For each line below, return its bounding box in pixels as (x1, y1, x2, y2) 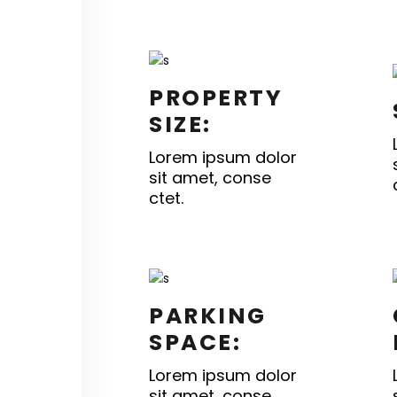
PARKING (149, 300, 267, 331)
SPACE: (149, 327, 241, 358)
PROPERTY (149, 82, 283, 113)
